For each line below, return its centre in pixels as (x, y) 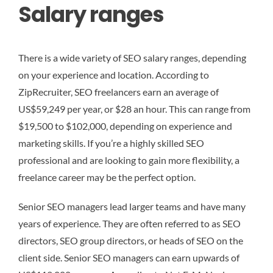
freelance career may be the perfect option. (107, 177)
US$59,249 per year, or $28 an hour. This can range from (134, 108)
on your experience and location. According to (114, 74)
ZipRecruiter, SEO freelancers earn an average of (119, 91)
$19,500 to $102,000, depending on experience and (125, 126)
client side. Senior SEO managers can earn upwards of (129, 257)
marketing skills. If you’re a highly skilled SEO (111, 143)
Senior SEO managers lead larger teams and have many (132, 206)
